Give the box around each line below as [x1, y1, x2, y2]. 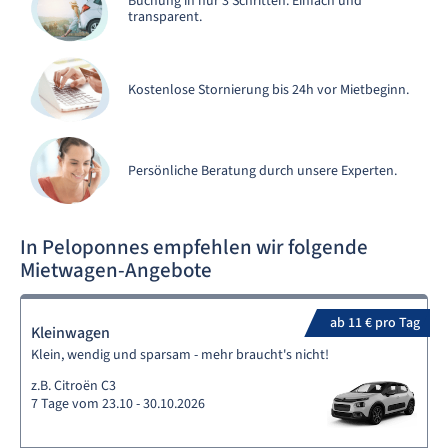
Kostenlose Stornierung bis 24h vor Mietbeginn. [128, 79, 409, 100]
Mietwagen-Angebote [20, 255, 212, 285]
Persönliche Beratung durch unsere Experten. [128, 160, 397, 181]
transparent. [128, 6, 202, 27]
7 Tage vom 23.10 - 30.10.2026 [31, 394, 205, 414]
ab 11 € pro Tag [330, 313, 420, 333]
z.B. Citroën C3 [31, 376, 116, 396]
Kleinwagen [31, 322, 110, 344]
